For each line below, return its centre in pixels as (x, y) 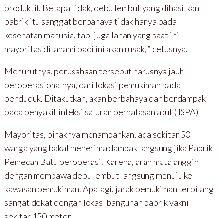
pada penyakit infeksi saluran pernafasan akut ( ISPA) (101, 112)
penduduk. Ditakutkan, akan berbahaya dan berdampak (105, 98)
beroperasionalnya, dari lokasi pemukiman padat (94, 84)
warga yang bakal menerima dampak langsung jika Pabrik (108, 148)
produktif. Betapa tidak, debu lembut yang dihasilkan (101, 8)
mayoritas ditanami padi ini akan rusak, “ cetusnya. (96, 48)
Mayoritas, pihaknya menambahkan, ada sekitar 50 (97, 134)
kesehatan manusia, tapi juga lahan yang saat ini (91, 35)
